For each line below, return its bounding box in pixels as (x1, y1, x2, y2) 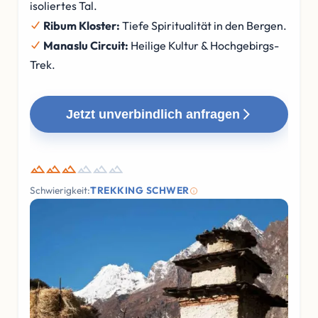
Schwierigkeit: (30, 184, 90, 197)
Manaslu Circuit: (43, 38, 128, 53)
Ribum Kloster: (43, 18, 120, 33)
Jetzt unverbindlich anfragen (65, 106, 240, 121)
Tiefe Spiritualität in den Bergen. (120, 18, 287, 33)
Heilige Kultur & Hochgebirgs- (128, 38, 279, 53)
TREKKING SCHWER (90, 184, 190, 197)
